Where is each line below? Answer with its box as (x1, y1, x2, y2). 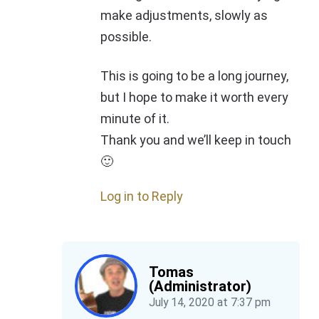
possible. (100, 29, 152, 45)
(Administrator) (149, 277, 252, 295)
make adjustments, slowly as (100, 8, 268, 23)
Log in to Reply (100, 189, 183, 204)
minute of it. (100, 111, 169, 127)
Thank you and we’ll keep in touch (100, 132, 291, 148)
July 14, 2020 (149, 295, 215, 309)
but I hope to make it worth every (100, 90, 288, 105)
